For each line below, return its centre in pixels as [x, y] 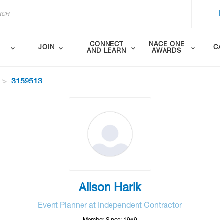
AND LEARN [106, 51]
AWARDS [167, 51]
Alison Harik [110, 189]
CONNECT [106, 45]
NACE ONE [166, 45]
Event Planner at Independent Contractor [110, 206]
